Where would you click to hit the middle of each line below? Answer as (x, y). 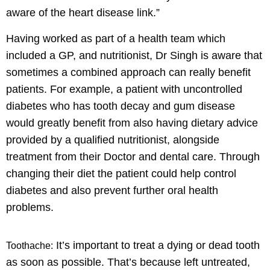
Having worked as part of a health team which (116, 38)
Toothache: (30, 245)
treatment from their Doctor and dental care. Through (133, 156)
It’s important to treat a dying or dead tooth (156, 245)
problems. (30, 207)
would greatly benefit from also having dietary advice (132, 123)
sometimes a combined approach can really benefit (128, 72)
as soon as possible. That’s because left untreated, (128, 262)
